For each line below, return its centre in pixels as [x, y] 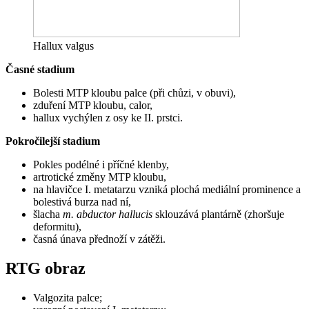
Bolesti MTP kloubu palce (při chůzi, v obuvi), [134, 92]
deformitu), [57, 226]
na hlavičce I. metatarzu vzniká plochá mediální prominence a [167, 189]
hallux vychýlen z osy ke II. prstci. [108, 117]
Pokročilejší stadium [53, 141]
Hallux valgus [63, 46]
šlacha [48, 214]
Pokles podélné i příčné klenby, [101, 164]
